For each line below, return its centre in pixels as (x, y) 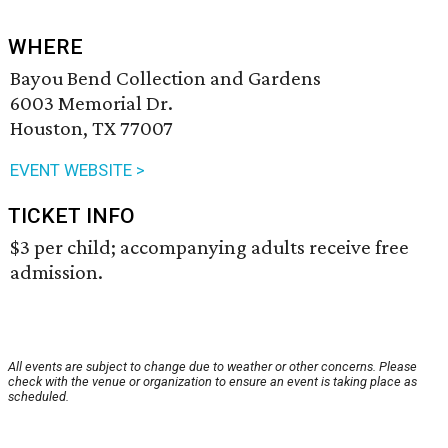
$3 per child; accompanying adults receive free (209, 247)
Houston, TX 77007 (91, 128)
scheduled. (38, 397)
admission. (56, 272)
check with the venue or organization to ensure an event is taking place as (212, 382)
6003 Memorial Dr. (91, 103)
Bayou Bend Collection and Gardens (165, 78)
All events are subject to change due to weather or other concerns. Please (212, 367)
